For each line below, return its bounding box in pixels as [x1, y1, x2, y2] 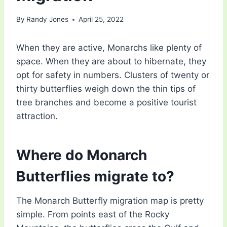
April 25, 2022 [79, 15, 124, 24]
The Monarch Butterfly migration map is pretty [16, 196, 204, 206]
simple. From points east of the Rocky [16, 209, 169, 220]
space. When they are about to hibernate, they [16, 56, 206, 67]
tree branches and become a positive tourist [16, 97, 197, 108]
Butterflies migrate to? [16, 168, 174, 185]
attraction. [16, 111, 58, 122]
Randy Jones [26, 15, 69, 24]
